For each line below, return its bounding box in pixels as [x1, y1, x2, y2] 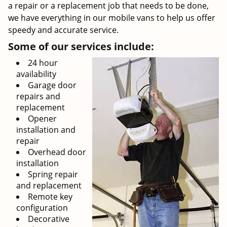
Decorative [28, 213, 69, 224]
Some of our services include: [8, 40, 154, 53]
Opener [28, 113, 57, 124]
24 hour [28, 57, 58, 68]
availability [16, 68, 56, 80]
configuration [16, 202, 68, 213]
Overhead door [28, 146, 86, 158]
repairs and [16, 91, 60, 102]
